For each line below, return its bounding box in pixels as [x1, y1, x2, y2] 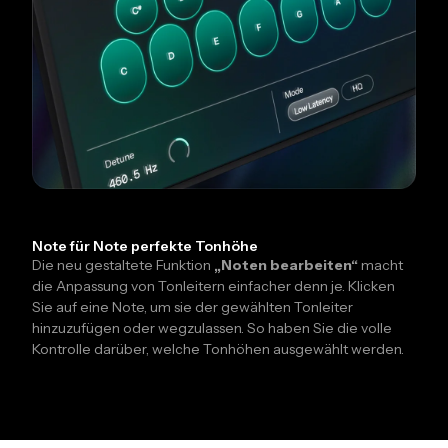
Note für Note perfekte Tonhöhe [32, 236, 258, 255]
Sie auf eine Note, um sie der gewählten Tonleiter [32, 297, 353, 316]
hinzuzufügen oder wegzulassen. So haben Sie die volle [32, 318, 392, 337]
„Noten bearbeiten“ [214, 255, 358, 274]
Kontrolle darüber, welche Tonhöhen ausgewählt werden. [32, 339, 404, 358]
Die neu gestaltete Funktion [32, 255, 214, 274]
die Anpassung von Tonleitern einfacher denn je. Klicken [32, 276, 395, 295]
